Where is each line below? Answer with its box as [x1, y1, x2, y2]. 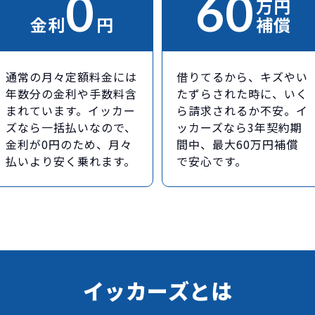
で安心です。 [176, 152, 247, 169]
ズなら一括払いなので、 [6, 118, 137, 136]
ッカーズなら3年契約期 [176, 118, 303, 136]
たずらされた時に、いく [176, 84, 309, 102]
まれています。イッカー [6, 101, 136, 119]
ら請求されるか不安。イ [176, 101, 309, 119]
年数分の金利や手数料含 [6, 84, 138, 102]
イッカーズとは [82, 274, 233, 306]
